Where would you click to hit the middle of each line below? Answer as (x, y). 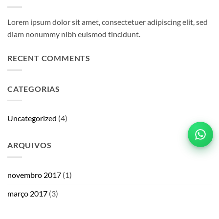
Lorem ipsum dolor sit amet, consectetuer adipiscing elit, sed (108, 22)
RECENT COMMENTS (49, 58)
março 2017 (27, 193)
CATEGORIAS (34, 88)
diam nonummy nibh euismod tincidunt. (74, 34)
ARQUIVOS (30, 145)
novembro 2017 (34, 175)
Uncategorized (32, 118)
